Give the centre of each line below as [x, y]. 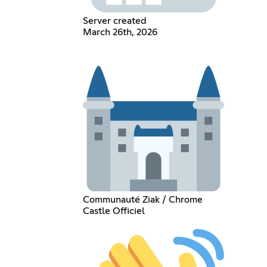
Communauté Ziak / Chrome [142, 200]
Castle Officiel [114, 211]
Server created [114, 21]
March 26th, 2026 [120, 32]
